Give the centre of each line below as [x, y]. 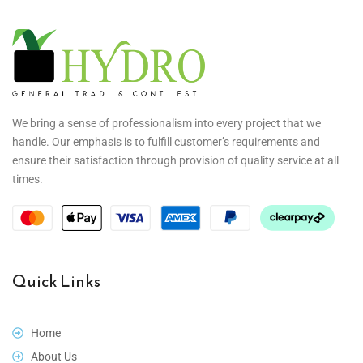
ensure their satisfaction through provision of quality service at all [175, 160]
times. [28, 179]
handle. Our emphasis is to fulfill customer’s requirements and [166, 141]
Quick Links [56, 281]
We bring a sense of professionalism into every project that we [167, 123]
